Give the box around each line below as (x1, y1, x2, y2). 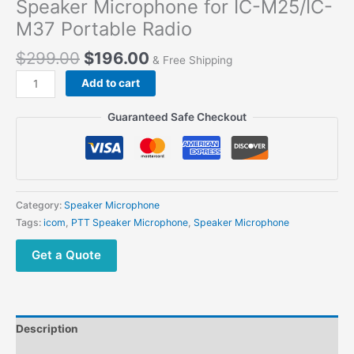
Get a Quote (32, 247, 101, 262)
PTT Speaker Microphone (71, 216, 188, 228)
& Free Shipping (153, 53, 232, 66)
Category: (16, 198, 64, 211)
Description (16, 322, 78, 336)
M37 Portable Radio (16, 17, 192, 40)
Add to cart (81, 76, 141, 89)
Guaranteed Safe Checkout (107, 111, 247, 124)
